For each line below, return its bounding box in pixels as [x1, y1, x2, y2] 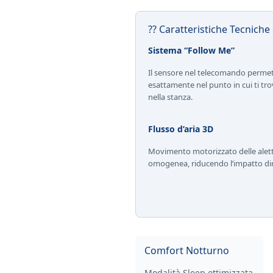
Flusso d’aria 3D [148, 122, 213, 135]
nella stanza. [148, 91, 193, 103]
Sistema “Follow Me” [148, 44, 235, 56]
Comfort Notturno [144, 244, 229, 258]
